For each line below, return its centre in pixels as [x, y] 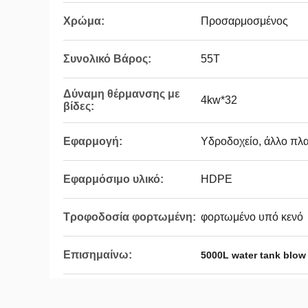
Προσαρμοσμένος [244, 21]
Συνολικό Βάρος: [107, 59]
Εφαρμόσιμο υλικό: [113, 179]
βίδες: [79, 106]
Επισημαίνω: [98, 255]
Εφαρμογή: [93, 141]
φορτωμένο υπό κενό [252, 217]
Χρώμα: [84, 21]
